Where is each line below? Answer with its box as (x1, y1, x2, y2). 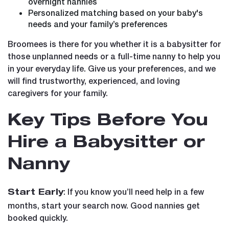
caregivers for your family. (8, 87, 108, 98)
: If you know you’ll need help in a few (63, 186, 204, 196)
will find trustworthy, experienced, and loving (8, 75, 180, 85)
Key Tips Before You (8, 113, 208, 130)
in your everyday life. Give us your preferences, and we (8, 63, 216, 73)
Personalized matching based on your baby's (28, 7, 203, 17)
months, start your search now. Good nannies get (8, 200, 200, 210)
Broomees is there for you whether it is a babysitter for (8, 38, 221, 49)
